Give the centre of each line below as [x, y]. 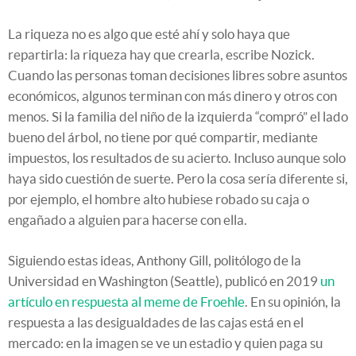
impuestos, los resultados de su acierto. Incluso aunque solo [177, 158]
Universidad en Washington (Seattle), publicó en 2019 [164, 281]
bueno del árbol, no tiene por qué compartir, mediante [163, 137]
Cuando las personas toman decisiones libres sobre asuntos [178, 75]
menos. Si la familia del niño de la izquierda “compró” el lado [178, 117]
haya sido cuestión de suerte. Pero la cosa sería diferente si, [178, 179]
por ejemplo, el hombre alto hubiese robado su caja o [159, 199]
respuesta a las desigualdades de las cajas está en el [156, 323]
